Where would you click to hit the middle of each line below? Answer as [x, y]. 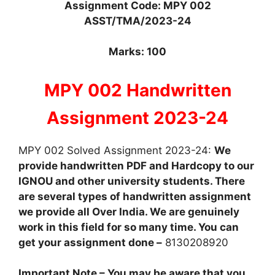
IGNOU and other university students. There [132, 181]
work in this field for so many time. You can [129, 227]
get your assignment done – [90, 242]
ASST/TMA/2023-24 [137, 21]
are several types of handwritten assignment [135, 196]
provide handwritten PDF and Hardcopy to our [136, 165]
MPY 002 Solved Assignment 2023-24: [116, 150]
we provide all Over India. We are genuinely [129, 211]
